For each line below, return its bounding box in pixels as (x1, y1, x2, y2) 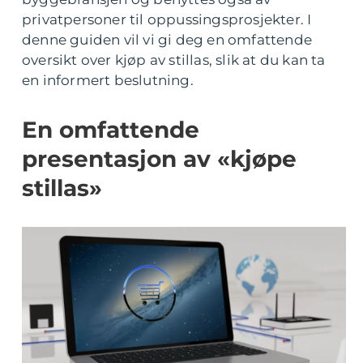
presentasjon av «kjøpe (22, 145, 297, 173)
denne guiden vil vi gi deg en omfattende (22, 32, 313, 48)
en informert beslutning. (22, 72, 194, 88)
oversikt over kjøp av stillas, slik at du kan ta (22, 52, 326, 68)
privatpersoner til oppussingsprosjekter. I (22, 11, 312, 28)
